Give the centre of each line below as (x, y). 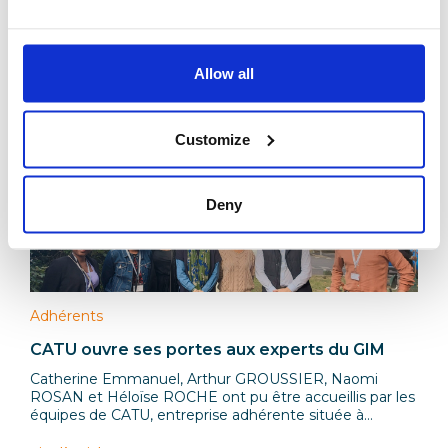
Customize (213, 138)
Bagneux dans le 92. (100, 433)
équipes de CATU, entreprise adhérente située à (197, 415)
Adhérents (66, 316)
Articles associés (118, 100)
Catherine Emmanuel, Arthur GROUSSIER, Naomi (204, 379)
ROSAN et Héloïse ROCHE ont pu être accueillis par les (222, 397)
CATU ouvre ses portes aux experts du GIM (207, 350)
